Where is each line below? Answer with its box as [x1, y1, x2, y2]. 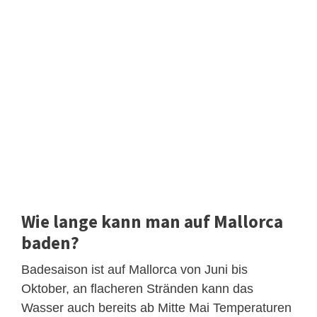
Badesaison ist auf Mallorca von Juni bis [21, 263, 248, 277]
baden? [21, 231, 79, 255]
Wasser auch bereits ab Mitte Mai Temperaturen [21, 301, 292, 316]
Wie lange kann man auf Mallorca [21, 210, 283, 234]
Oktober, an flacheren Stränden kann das [21, 282, 253, 296]
